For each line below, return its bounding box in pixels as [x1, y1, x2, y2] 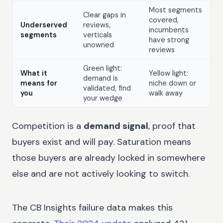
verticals [83, 30, 112, 39]
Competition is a [12, 120, 84, 132]
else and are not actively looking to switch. [12, 168, 190, 180]
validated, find [83, 83, 131, 93]
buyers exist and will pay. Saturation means [12, 136, 191, 148]
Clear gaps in [83, 10, 126, 19]
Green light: [83, 63, 122, 73]
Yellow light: [149, 68, 188, 78]
